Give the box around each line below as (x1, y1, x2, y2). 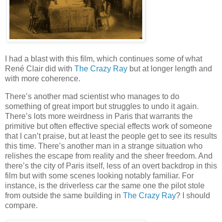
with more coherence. (5, 74, 80, 83)
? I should (176, 191, 210, 200)
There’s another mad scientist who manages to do (5, 92, 179, 101)
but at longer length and (127, 64, 212, 73)
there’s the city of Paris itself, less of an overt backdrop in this (5, 161, 217, 170)
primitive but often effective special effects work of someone (5, 121, 212, 130)
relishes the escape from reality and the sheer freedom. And (5, 151, 213, 160)
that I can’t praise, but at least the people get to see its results (5, 131, 217, 140)
